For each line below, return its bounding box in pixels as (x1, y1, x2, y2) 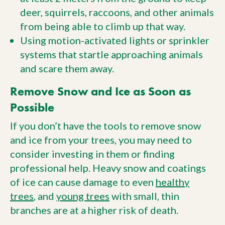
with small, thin (109, 190, 179, 202)
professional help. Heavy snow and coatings (10, 162, 206, 174)
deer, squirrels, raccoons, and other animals (20, 6, 214, 19)
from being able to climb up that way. (20, 20, 185, 33)
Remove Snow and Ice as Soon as (10, 84, 191, 99)
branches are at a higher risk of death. (10, 204, 178, 216)
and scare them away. (20, 62, 114, 75)
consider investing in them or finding (10, 148, 175, 160)
